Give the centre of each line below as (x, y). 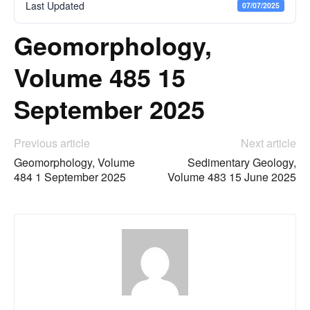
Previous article (52, 143)
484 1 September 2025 (70, 177)
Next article (268, 143)
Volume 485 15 (100, 77)
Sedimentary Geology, (242, 162)
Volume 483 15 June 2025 (232, 177)
